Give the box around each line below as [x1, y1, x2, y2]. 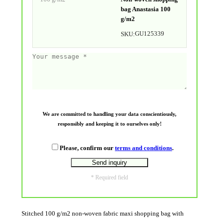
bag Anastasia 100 [120, 5, 171, 13]
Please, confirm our [60, 144, 115, 152]
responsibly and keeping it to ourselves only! [57, 120, 162, 127]
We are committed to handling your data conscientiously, [43, 110, 176, 117]
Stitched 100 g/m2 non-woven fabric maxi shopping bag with [22, 209, 184, 217]
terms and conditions [115, 144, 172, 152]
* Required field [91, 174, 128, 181]
